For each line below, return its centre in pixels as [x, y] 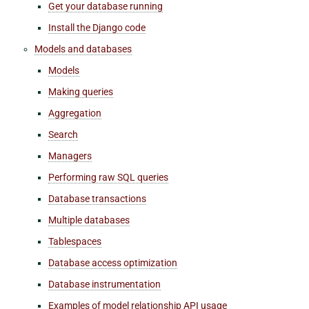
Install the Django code [97, 27]
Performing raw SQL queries [108, 177]
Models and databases [83, 49]
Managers [70, 156]
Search [63, 134]
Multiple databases [89, 220]
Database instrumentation [104, 284]
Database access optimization [113, 262]
